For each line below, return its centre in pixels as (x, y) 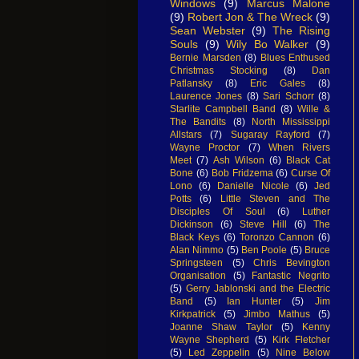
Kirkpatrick (193, 314)
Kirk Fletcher (301, 339)
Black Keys (195, 237)
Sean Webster (208, 30)
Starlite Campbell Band (223, 109)
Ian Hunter (254, 301)
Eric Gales (278, 83)
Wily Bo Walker (268, 44)
